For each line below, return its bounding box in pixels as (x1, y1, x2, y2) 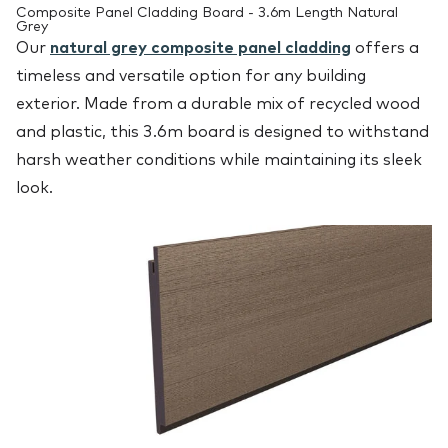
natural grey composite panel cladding (50, 37, 351, 58)
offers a (351, 37, 419, 58)
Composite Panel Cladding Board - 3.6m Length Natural (16, 3, 398, 22)
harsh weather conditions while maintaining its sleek (16, 149, 422, 170)
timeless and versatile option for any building (16, 65, 366, 86)
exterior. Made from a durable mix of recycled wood (16, 93, 420, 114)
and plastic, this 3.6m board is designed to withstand (16, 121, 429, 142)
